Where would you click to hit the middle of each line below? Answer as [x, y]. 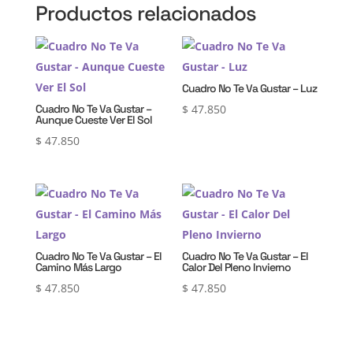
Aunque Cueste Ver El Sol [93, 119]
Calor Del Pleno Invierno [237, 267]
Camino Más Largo [78, 267]
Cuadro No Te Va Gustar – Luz [250, 88]
